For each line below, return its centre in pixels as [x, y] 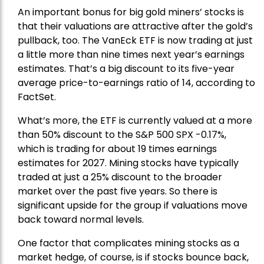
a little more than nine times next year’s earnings [131, 55]
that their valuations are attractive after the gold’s [135, 27]
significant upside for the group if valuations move [133, 206]
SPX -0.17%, [201, 135]
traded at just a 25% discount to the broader [120, 177]
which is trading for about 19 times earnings [117, 149]
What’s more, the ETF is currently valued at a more [135, 121]
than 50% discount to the [77, 135]
